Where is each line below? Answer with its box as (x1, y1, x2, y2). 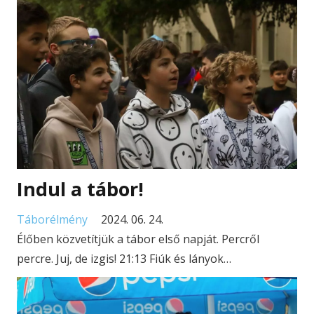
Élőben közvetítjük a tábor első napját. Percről (17, 231, 259, 247)
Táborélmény (17, 212, 88, 228)
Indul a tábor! (17, 175, 144, 202)
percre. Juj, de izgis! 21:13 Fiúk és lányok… (17, 251, 231, 267)
